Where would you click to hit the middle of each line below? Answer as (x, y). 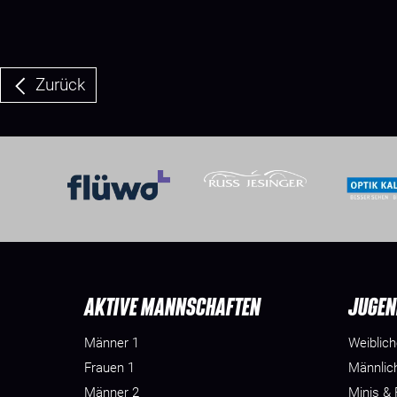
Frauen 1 (109, 367)
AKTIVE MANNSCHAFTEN (172, 306)
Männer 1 (112, 343)
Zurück (61, 84)
